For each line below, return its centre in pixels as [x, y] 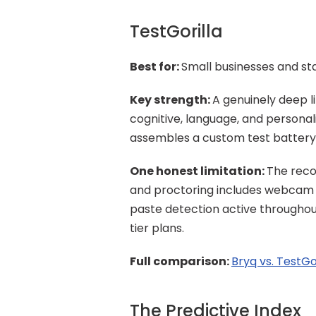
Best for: [156, 67]
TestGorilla [176, 31]
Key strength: [171, 100]
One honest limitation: [198, 171]
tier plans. [157, 228]
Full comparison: [181, 261]
